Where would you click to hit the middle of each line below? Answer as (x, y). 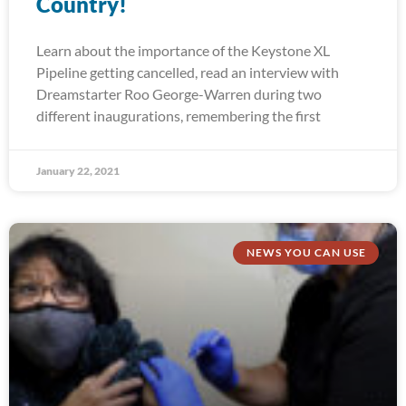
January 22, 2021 (78, 171)
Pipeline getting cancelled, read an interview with (188, 72)
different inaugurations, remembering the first (179, 116)
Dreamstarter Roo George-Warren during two (179, 94)
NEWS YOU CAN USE (306, 253)
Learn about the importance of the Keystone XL (183, 50)
